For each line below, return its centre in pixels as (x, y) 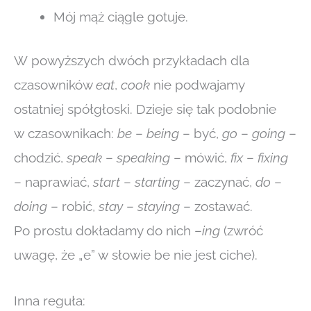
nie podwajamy (199, 85)
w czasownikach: (66, 134)
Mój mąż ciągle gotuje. (121, 16)
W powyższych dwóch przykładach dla (132, 61)
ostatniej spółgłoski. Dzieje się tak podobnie (145, 109)
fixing (273, 158)
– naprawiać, (53, 182)
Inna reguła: (50, 300)
